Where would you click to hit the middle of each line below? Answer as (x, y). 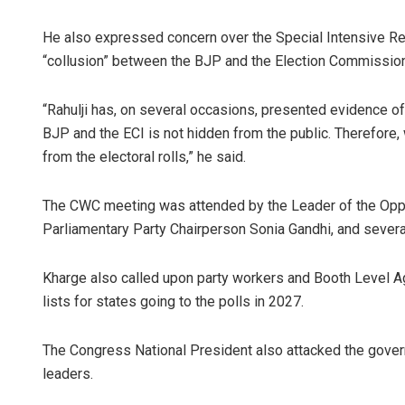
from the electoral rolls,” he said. (144, 157)
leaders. (68, 374)
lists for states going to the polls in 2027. (173, 302)
